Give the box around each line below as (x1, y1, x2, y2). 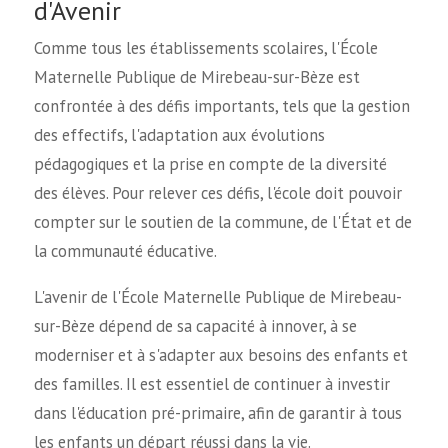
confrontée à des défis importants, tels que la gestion (33, 94, 410, 117)
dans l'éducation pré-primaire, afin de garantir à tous (33, 401, 402, 424)
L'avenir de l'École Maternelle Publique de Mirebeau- (33, 285, 402, 308)
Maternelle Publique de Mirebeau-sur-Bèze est (33, 65, 360, 88)
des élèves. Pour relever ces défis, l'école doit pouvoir (33, 181, 402, 204)
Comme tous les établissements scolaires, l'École (33, 36, 378, 59)
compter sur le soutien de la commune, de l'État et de (33, 210, 412, 233)
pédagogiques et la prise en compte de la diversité (33, 152, 387, 175)
